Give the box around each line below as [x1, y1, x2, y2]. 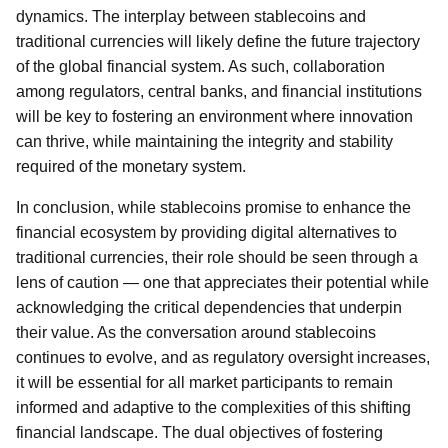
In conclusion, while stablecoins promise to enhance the [16, 199, 411, 216]
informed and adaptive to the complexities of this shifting [16, 399, 411, 416]
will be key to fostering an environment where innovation [16, 108, 413, 125]
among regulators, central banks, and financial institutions [16, 83, 422, 100]
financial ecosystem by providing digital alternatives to [16, 224, 397, 241]
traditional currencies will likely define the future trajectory [16, 33, 420, 50]
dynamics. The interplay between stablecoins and [16, 8, 366, 25]
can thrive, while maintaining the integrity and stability [16, 133, 393, 150]
